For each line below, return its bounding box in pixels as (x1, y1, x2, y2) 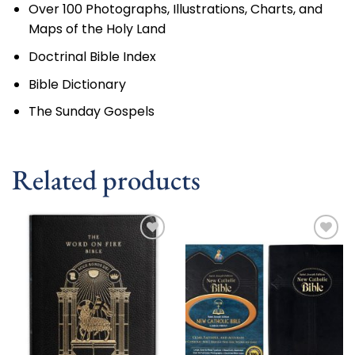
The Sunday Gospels (28, 102, 155, 121)
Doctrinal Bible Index (28, 47, 156, 66)
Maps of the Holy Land (28, 20, 166, 39)
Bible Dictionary (28, 74, 126, 94)
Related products (12, 161, 200, 197)
